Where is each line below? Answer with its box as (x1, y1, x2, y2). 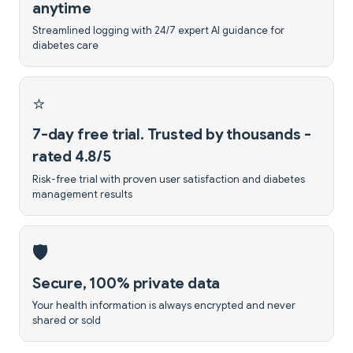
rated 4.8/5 (32, 147, 111, 166)
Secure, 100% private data (32, 273, 221, 293)
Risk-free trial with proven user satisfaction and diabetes (32, 173, 305, 186)
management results (32, 188, 132, 201)
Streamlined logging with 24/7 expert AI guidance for (32, 24, 284, 37)
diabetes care (32, 39, 98, 52)
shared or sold (32, 314, 101, 328)
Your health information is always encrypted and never (32, 299, 295, 313)
